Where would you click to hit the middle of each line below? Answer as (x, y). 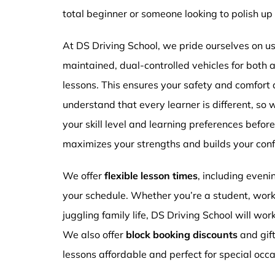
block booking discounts (182, 234)
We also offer (94, 234)
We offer (83, 176)
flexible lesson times (151, 176)
